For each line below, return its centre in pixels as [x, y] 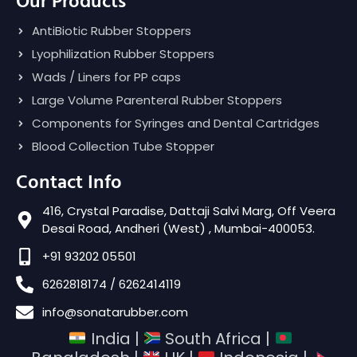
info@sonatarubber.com [115, 312]
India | [115, 338]
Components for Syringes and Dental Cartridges [176, 123]
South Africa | [218, 338]
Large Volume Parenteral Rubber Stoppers [157, 100]
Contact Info [69, 183]
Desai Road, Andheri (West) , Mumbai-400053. [178, 228]
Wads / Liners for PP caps [106, 76]
